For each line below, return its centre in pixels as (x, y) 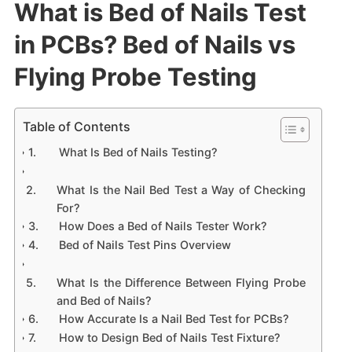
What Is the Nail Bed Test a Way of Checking (181, 189)
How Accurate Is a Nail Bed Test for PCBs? (174, 318)
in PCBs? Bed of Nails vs (154, 44)
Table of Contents (76, 126)
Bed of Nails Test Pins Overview (145, 244)
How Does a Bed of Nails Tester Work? (163, 225)
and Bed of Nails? (104, 300)
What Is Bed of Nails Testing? (139, 152)
